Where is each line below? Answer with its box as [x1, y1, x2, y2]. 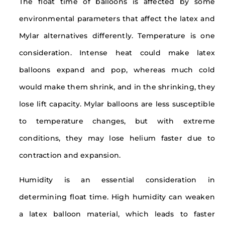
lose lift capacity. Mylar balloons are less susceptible [19, 100, 215, 108]
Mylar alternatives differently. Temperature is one [19, 32, 215, 40]
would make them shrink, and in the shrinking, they [19, 83, 215, 91]
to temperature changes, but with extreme [19, 117, 215, 126]
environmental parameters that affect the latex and [19, 15, 215, 23]
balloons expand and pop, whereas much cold [19, 66, 215, 74]
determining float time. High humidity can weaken [19, 193, 215, 201]
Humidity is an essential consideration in [19, 176, 215, 184]
